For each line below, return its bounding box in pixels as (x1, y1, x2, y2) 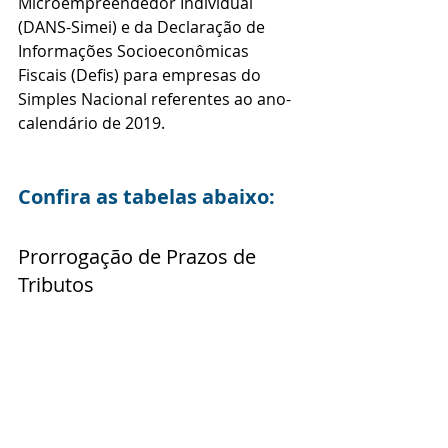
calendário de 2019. (18, 112, 165, 135)
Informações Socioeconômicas (18, 40, 253, 63)
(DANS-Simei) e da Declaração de (18, 16, 269, 39)
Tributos (18, 271, 94, 299)
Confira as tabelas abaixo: (18, 183, 275, 211)
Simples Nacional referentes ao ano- (18, 88, 291, 111)
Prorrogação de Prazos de (18, 243, 261, 271)
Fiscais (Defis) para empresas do (18, 64, 265, 87)
